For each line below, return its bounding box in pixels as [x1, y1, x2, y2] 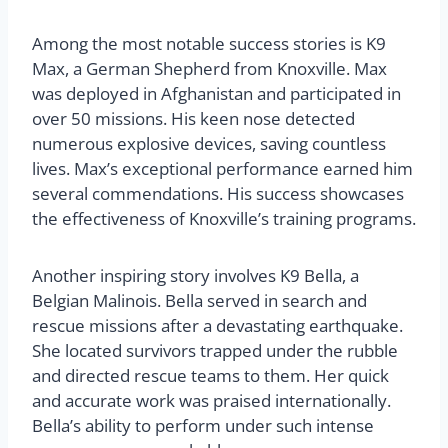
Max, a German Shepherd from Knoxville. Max [32, 57, 387, 81]
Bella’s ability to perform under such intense [32, 414, 374, 438]
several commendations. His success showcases [32, 182, 404, 206]
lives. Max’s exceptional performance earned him [32, 157, 413, 181]
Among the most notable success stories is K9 [32, 32, 386, 56]
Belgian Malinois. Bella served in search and [32, 289, 367, 313]
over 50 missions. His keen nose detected [32, 107, 355, 131]
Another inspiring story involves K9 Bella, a [32, 264, 359, 288]
